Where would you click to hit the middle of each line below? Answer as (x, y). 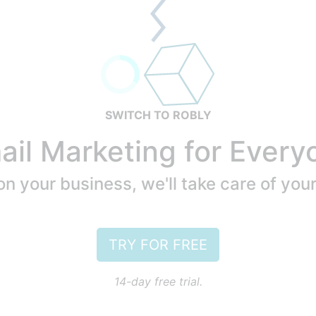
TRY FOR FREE (158, 245)
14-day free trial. (158, 281)
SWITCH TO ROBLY (158, 115)
